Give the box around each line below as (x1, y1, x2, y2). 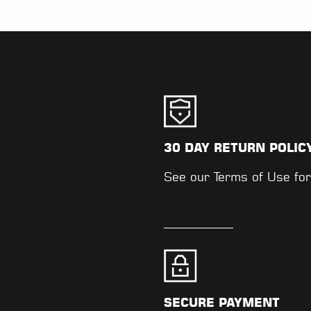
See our (164, 169, 214, 184)
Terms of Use (214, 169, 290, 184)
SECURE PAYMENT (164, 296, 280, 310)
